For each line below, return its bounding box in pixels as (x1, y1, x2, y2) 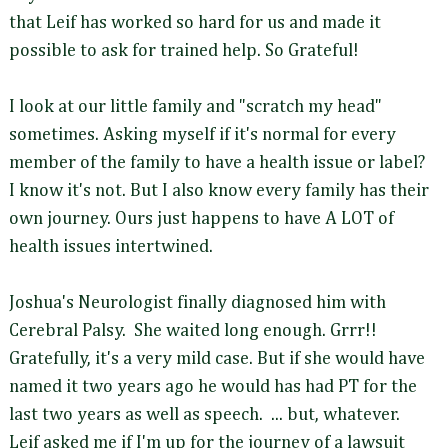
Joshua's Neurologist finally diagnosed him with (9, 294, 386, 313)
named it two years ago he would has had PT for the (9, 378, 417, 397)
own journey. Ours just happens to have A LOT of (9, 210, 394, 229)
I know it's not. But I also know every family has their (9, 182, 429, 201)
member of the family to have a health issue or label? (9, 154, 425, 173)
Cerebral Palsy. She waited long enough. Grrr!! (9, 322, 377, 341)
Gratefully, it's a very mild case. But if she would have (9, 350, 425, 369)
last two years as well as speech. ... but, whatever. (9, 406, 404, 425)
